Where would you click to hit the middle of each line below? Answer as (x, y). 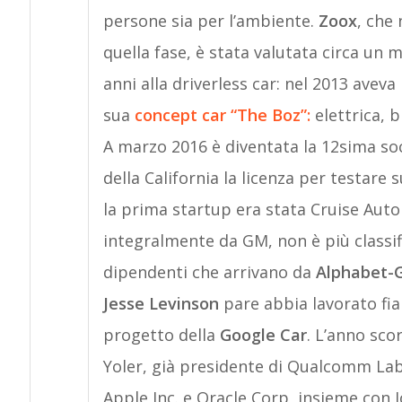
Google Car (263, 335)
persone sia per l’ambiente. (210, 21)
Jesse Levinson (163, 303)
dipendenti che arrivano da (209, 272)
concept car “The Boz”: (222, 115)
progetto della (161, 335)
